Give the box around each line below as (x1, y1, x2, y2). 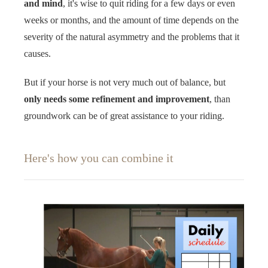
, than (209, 94, 230, 105)
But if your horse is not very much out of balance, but (24, 77, 226, 88)
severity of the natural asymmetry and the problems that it (24, 32, 239, 42)
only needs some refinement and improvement (24, 94, 209, 105)
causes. (24, 48, 51, 59)
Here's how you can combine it (24, 151, 173, 165)
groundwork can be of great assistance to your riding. (24, 111, 224, 121)
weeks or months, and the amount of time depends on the (24, 15, 239, 26)
